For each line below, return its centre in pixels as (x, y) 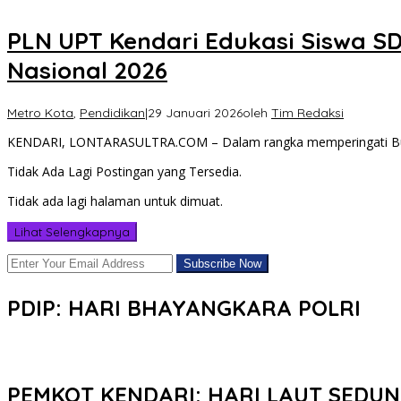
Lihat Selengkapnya (72, 231)
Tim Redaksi (307, 112)
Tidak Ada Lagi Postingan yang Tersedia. (124, 171)
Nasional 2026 (87, 71)
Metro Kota (40, 112)
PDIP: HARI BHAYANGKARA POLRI (184, 307)
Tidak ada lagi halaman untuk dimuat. (115, 200)
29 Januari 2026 (195, 112)
